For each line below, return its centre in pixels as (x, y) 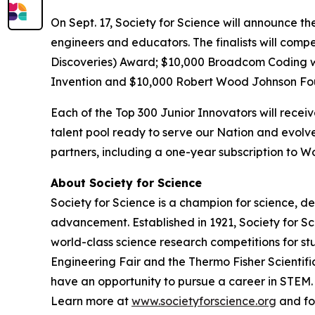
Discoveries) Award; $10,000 (129, 62)
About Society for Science (126, 183)
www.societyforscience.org (204, 301)
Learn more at (91, 301)
